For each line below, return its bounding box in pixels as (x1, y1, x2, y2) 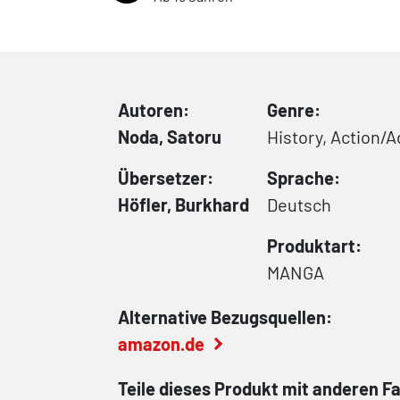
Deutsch (267, 193, 331, 215)
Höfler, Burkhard (118, 193, 249, 215)
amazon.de (118, 332, 204, 354)
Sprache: (267, 166, 340, 188)
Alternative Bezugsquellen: (118, 305, 332, 328)
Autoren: (118, 98, 189, 121)
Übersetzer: (118, 166, 213, 188)
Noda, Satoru (118, 125, 221, 147)
